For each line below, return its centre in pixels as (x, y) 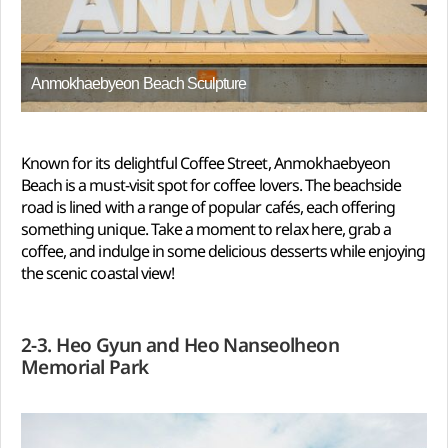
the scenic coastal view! (97, 273)
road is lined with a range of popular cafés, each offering (208, 207)
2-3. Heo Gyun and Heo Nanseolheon (180, 345)
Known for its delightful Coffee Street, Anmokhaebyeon (206, 163)
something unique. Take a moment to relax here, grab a (206, 229)
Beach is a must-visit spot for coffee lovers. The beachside (211, 185)
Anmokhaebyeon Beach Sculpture (139, 84)
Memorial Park (85, 367)
